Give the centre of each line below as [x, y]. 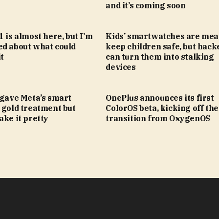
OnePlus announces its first [160, 98]
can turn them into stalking [160, 56]
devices [121, 67]
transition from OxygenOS [158, 118]
